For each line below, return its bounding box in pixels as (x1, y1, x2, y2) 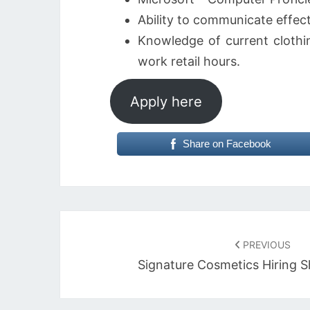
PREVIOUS (239, 239, 291, 250)
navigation (60, 237, 154, 258)
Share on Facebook (182, 138, 271, 149)
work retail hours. (138, 54, 240, 69)
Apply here (129, 92, 202, 110)
